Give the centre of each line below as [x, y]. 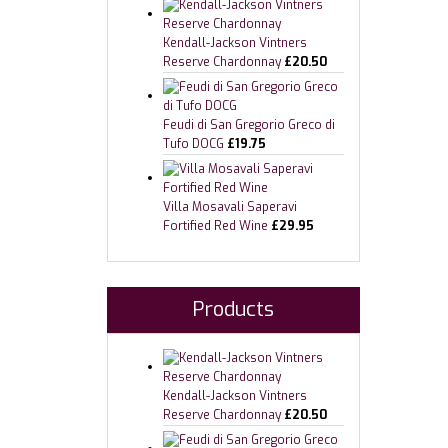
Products [233, 309]
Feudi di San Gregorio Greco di [249, 125]
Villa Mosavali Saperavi [230, 207]
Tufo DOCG [193, 144]
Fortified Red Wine [215, 226]
